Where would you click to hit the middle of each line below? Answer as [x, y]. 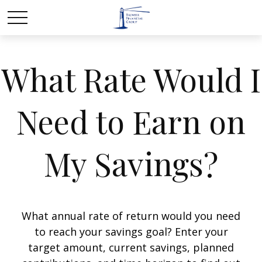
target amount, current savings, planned [131, 247]
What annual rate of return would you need [131, 216]
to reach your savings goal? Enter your [131, 232]
